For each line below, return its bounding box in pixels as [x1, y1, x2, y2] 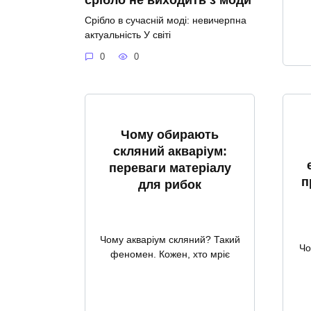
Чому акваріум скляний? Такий [99, 233, 240, 245]
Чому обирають [121, 127, 219, 142]
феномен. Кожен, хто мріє [110, 248, 230, 260]
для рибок [138, 177, 201, 192]
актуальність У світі [85, 28, 171, 40]
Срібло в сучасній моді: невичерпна [85, 14, 246, 26]
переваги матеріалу [108, 160, 231, 175]
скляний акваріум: [112, 144, 227, 158]
